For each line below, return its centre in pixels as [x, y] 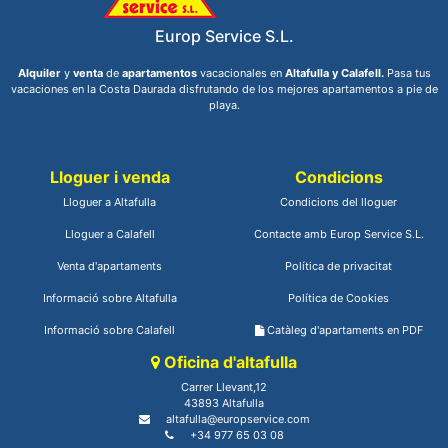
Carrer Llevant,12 [224, 386]
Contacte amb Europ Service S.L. [338, 233]
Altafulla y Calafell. [335, 72]
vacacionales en [240, 72]
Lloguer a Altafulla [109, 201]
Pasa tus [408, 72]
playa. [224, 104]
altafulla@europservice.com [237, 418]
